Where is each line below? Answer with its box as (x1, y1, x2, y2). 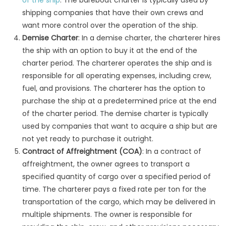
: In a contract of (142, 146, 201, 157)
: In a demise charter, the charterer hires (78, 33, 220, 43)
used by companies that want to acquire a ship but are (22, 121, 217, 132)
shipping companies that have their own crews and (22, 8, 203, 18)
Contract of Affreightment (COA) (22, 146, 142, 157)
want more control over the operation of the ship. (22, 20, 198, 31)
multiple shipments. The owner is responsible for (22, 209, 192, 220)
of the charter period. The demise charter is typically (22, 108, 208, 119)
